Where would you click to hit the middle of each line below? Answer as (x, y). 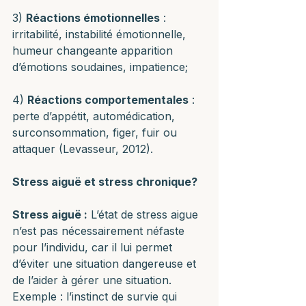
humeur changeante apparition (94, 51)
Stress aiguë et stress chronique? (105, 182)
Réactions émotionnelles (93, 18)
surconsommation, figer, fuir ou (96, 133)
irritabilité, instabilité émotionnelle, (101, 34)
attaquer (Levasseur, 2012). (83, 149)
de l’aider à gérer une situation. (94, 280)
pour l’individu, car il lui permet (94, 247)
